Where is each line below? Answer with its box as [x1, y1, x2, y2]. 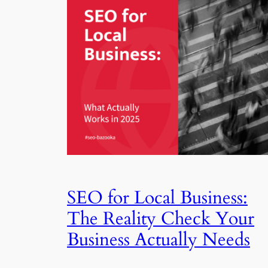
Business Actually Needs [67, 228, 250, 252]
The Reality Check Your [67, 207, 254, 232]
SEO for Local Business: [67, 186, 248, 211]
